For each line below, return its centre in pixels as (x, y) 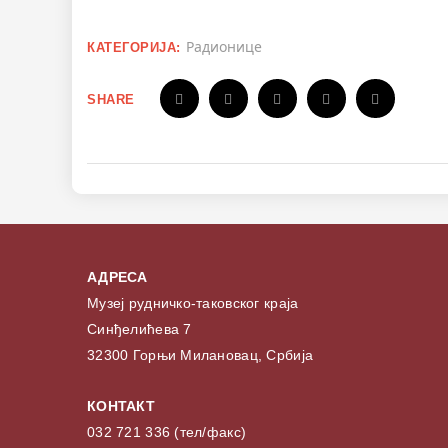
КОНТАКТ (121, 406)
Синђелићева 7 (139, 329)
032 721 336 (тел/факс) (167, 432)
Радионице (223, 47)
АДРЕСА (117, 277)
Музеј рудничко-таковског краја (193, 303)
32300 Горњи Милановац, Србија (200, 355)
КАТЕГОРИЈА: (134, 48)
